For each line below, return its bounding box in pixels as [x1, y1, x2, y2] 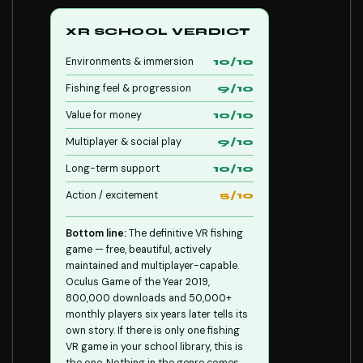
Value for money [66, 109, 142, 122]
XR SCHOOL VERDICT [66, 26, 251, 37]
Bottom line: [66, 227, 126, 240]
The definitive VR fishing [126, 227, 243, 240]
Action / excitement [66, 189, 158, 202]
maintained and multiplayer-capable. [66, 259, 239, 272]
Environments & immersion [66, 55, 194, 68]
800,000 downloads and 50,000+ [66, 292, 232, 305]
